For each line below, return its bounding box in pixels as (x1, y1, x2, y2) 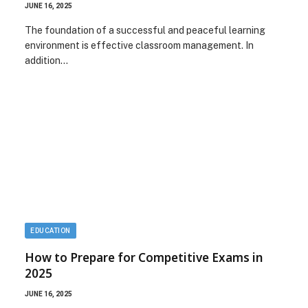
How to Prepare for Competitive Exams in (25, 249, 263, 265)
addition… (25, 55, 68, 66)
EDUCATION (30, 226, 71, 234)
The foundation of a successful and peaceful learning (25, 25, 265, 36)
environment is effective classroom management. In (25, 40, 254, 51)
